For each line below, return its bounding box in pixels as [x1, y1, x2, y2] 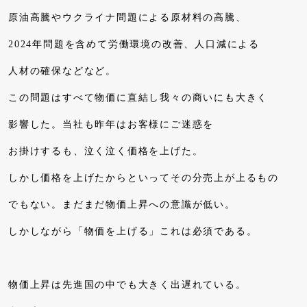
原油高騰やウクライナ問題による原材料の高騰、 [8, 12, 247, 23]
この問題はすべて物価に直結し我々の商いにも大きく [8, 93, 269, 103]
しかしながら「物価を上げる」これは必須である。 [8, 226, 258, 237]
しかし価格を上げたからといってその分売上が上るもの [8, 173, 279, 184]
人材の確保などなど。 [8, 66, 116, 77]
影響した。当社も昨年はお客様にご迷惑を [8, 119, 214, 130]
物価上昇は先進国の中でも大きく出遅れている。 [8, 280, 247, 291]
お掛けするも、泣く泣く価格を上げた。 [8, 146, 204, 157]
